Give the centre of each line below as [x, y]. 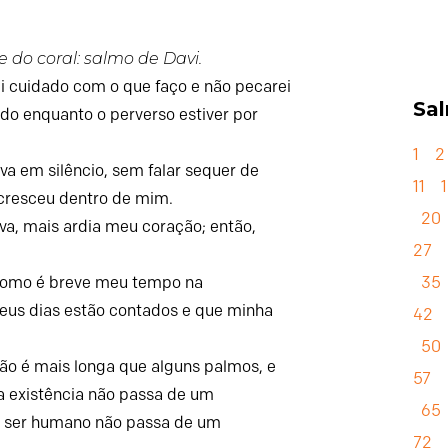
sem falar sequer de [186, 170]
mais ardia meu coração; [115, 226]
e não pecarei [241, 86]
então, [233, 226]
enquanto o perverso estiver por [141, 114]
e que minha [228, 310]
